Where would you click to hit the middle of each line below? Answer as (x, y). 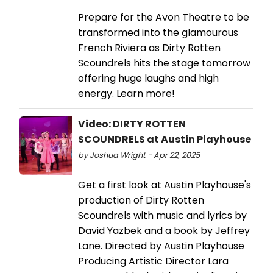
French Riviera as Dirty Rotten (149, 48)
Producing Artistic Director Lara (153, 261)
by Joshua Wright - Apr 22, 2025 (139, 155)
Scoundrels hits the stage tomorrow (164, 63)
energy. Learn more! (126, 94)
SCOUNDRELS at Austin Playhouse (165, 140)
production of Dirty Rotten (141, 200)
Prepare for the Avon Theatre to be (164, 18)
